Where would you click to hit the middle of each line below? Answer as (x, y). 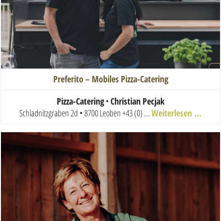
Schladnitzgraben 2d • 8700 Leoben (70, 113)
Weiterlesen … (177, 113)
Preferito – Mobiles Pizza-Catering (110, 79)
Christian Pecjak (137, 101)
